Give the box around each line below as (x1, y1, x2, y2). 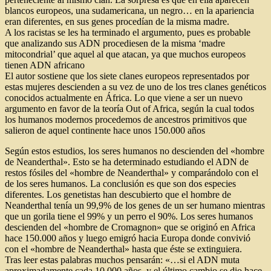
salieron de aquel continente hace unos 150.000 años (5, 125, 205, 135)
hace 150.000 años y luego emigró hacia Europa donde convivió (5, 232, 250, 243)
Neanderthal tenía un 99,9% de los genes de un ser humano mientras (5, 200, 265, 211)
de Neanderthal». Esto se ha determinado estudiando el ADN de (5, 156, 249, 167)
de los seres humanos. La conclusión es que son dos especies (5, 178, 236, 189)
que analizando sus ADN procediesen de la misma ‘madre (5, 38, 225, 48)
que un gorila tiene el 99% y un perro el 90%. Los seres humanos (5, 211, 253, 221)
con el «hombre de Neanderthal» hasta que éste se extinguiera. (5, 243, 242, 254)
